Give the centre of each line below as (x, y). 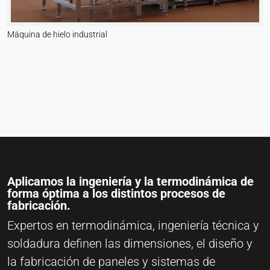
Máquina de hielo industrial (57, 34)
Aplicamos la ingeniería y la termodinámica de (130, 181)
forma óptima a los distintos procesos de (116, 193)
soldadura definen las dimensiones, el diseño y (130, 243)
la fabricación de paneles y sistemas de (111, 261)
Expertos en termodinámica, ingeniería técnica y (133, 225)
